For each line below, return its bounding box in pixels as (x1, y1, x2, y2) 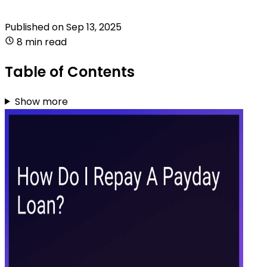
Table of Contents (5, 61, 135, 82)
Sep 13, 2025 (66, 20, 122, 34)
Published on (5, 20, 66, 34)
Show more (14, 94, 68, 108)
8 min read (17, 35, 67, 49)
